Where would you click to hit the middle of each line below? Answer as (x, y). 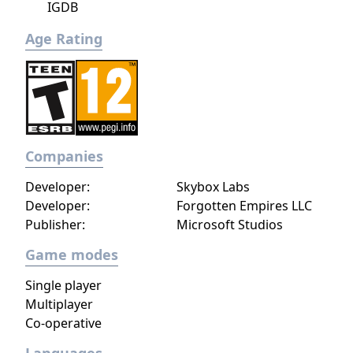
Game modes (72, 255)
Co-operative (63, 323)
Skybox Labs (213, 187)
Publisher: (55, 225)
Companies (64, 156)
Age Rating (64, 39)
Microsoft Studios (230, 225)
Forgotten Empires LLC (244, 206)
